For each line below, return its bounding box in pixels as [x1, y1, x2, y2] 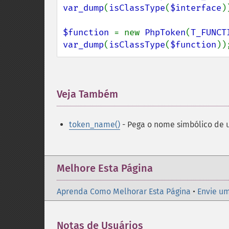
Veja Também [57, 88, 118, 100]
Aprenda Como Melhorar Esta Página [57, 187, 191, 196]
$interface [170, 3, 221, 13]
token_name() [69, 120, 120, 129]
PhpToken [145, 27, 186, 38]
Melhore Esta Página [57, 162, 153, 174]
